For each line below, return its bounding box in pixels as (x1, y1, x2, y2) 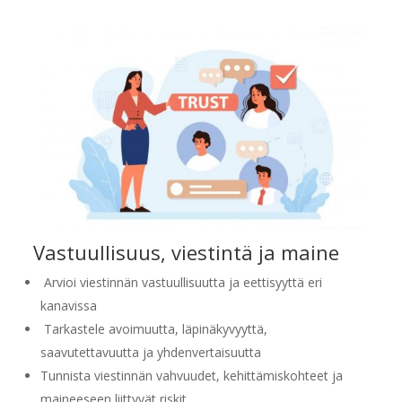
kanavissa (39, 296, 97, 314)
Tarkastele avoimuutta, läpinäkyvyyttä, (39, 319, 267, 337)
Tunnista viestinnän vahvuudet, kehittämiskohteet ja (39, 366, 343, 384)
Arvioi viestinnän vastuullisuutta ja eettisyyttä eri (39, 273, 322, 291)
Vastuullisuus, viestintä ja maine (27, 238, 339, 266)
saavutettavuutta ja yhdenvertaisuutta (39, 343, 261, 361)
